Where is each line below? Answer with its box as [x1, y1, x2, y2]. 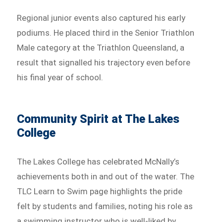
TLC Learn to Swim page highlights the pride [17, 186, 183, 196]
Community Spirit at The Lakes [17, 112, 180, 126]
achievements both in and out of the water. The [17, 171, 195, 181]
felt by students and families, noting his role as [17, 201, 193, 211]
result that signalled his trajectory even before [17, 57, 191, 67]
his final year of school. [17, 72, 104, 82]
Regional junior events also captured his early [17, 12, 186, 23]
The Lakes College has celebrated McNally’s [17, 156, 180, 166]
